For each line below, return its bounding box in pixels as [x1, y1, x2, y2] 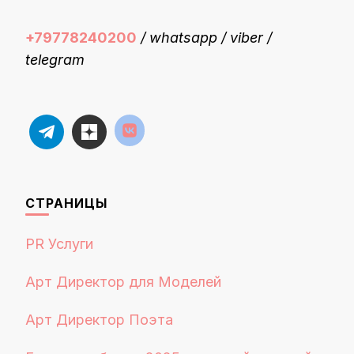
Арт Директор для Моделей [25, 273, 221, 290]
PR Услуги [25, 235, 93, 252]
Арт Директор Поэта [25, 311, 173, 328]
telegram [25, 51, 85, 68]
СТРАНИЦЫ [25, 195, 107, 211]
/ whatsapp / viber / [137, 29, 272, 46]
